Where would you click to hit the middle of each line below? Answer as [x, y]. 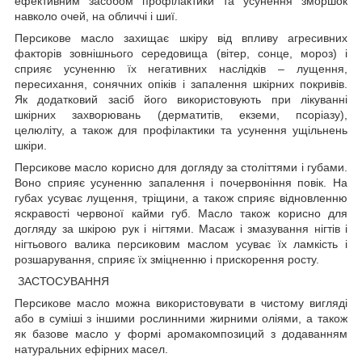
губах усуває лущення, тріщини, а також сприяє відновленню [181, 198]
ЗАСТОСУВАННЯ [63, 282]
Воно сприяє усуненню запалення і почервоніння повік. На [181, 183]
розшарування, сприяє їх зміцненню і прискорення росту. [167, 260]
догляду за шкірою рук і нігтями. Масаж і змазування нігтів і [181, 229]
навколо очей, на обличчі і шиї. [96, 17]
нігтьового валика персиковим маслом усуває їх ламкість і [181, 244]
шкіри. [31, 146]
